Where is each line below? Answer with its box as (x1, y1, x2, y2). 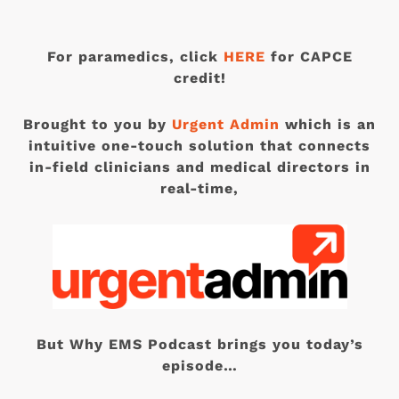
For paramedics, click (46, 48, 224, 65)
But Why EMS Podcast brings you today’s (36, 336, 363, 354)
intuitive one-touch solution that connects (28, 137, 370, 154)
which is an (280, 116, 376, 133)
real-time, (160, 180, 239, 197)
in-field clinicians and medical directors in (28, 159, 370, 175)
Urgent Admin (172, 116, 280, 133)
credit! (173, 69, 226, 86)
